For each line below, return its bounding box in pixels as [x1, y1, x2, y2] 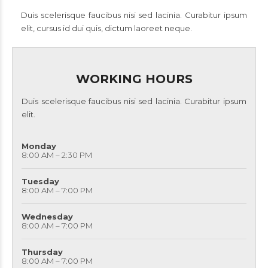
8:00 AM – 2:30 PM [22, 150, 92, 160]
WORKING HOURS [75, 72, 193, 86]
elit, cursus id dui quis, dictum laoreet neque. [21, 23, 192, 33]
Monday [22, 141, 56, 151]
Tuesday [22, 176, 59, 186]
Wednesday [22, 212, 73, 221]
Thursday [22, 247, 63, 257]
